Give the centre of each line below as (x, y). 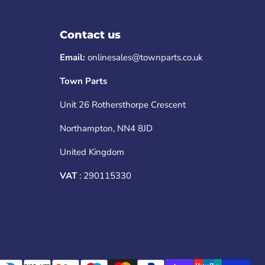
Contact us (90, 35)
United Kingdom (92, 152)
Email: (73, 57)
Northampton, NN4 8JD (106, 128)
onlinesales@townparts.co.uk (150, 57)
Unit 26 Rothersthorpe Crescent (122, 105)
